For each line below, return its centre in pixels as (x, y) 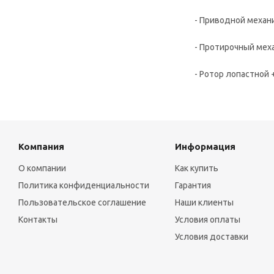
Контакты (38, 220)
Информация (205, 146)
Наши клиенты (204, 202)
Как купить (196, 168)
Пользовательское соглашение (82, 202)
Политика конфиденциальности (84, 185)
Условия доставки (211, 237)
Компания (41, 146)
